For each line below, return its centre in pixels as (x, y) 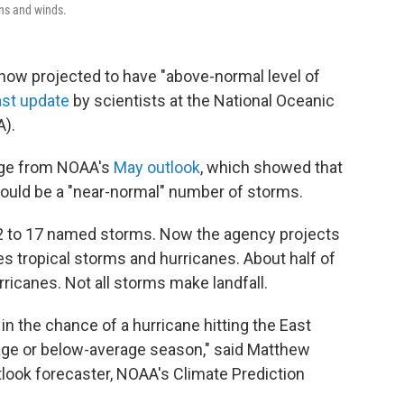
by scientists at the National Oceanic (202, 101)
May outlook (157, 167)
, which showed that (271, 167)
